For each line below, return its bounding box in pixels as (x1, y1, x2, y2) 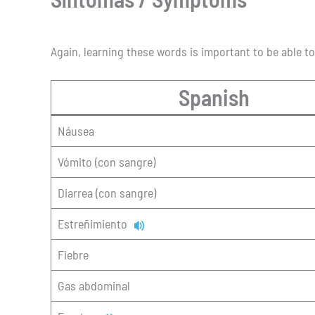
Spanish (179, 84, 250, 111)
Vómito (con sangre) (58, 154, 155, 170)
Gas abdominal (58, 278, 130, 294)
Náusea (58, 123, 94, 139)
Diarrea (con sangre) (58, 185, 156, 201)
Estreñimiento (58, 216, 133, 232)
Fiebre (58, 247, 89, 263)
